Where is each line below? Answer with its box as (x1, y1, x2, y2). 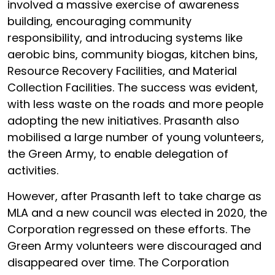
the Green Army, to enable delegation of (7, 145, 228, 161)
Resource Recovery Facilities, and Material (7, 63, 237, 79)
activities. (7, 162, 58, 178)
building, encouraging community (7, 13, 192, 29)
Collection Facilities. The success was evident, (7, 79, 258, 95)
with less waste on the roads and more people (7, 96, 263, 112)
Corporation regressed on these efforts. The (7, 221, 250, 237)
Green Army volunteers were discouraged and (7, 238, 261, 254)
